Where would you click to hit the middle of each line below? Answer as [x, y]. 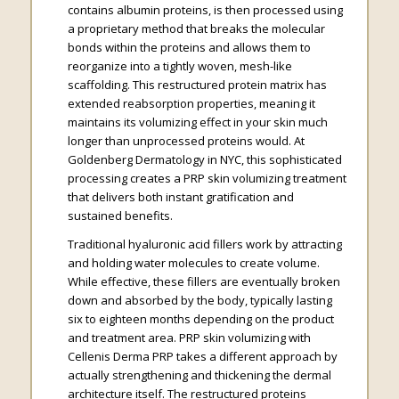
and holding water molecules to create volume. [193, 263]
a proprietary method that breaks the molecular [196, 29]
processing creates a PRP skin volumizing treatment [207, 179]
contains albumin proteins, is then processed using [205, 10]
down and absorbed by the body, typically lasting [199, 301]
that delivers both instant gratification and [180, 197]
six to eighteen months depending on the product [200, 319]
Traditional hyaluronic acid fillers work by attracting [204, 244]
